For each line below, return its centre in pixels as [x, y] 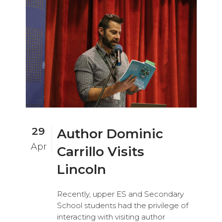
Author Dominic [110, 134]
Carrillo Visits [100, 151]
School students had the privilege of [122, 205]
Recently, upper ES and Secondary [120, 194]
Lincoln [81, 169]
